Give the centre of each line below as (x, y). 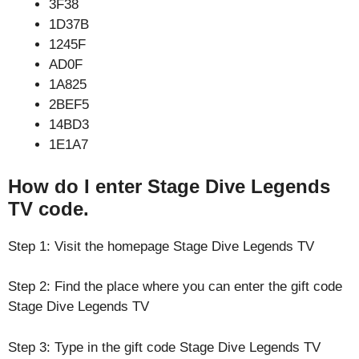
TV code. (48, 208)
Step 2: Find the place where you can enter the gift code (175, 286)
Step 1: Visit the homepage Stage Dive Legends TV (161, 246)
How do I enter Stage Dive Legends (169, 186)
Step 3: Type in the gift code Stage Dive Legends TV (164, 347)
